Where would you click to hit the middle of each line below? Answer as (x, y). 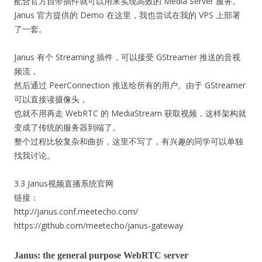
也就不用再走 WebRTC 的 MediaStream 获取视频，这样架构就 (130, 113)
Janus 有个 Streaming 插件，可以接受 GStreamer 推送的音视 (127, 57)
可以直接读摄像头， (51, 99)
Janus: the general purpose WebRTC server (101, 255)
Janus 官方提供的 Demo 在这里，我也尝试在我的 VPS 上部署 (127, 15)
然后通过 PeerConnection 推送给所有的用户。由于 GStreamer (130, 85)
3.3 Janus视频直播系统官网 (64, 183)
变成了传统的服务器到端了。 (67, 127)
